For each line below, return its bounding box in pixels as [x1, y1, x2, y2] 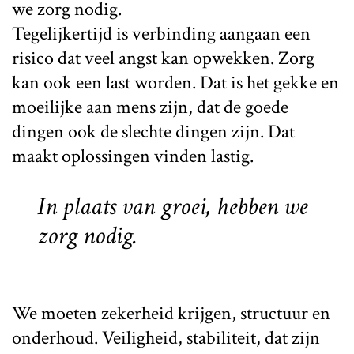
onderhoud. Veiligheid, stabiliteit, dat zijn [12, 325, 320, 350]
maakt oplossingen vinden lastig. [12, 143, 254, 168]
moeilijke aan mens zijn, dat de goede [12, 94, 288, 119]
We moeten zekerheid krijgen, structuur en [12, 300, 330, 326]
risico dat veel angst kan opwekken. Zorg [12, 45, 314, 70]
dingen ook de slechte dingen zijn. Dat [12, 119, 295, 144]
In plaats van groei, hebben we [37, 190, 307, 223]
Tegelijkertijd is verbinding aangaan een [12, 21, 311, 46]
